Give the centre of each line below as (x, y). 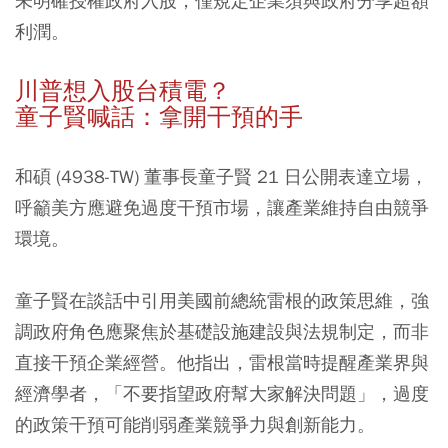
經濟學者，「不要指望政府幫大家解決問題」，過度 (222, 393)
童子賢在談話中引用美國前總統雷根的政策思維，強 (222, 300)
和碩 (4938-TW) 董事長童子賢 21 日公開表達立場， (221, 176)
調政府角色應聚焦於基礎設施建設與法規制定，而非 (222, 331)
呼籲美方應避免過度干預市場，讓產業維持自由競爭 (222, 207)
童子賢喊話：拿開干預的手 (159, 117)
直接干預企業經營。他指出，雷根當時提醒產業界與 (222, 362)
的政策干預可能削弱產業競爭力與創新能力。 (195, 424)
